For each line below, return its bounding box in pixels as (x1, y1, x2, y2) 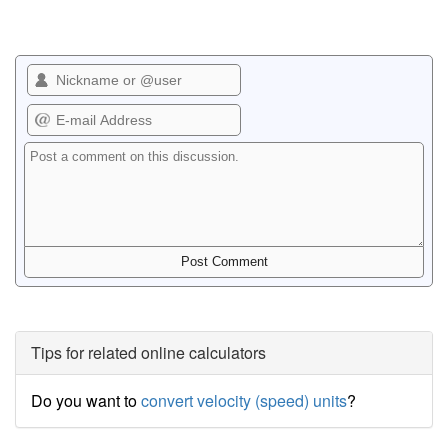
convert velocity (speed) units (141, 388, 347, 412)
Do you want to (31, 388, 141, 412)
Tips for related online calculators (31, 340, 266, 364)
